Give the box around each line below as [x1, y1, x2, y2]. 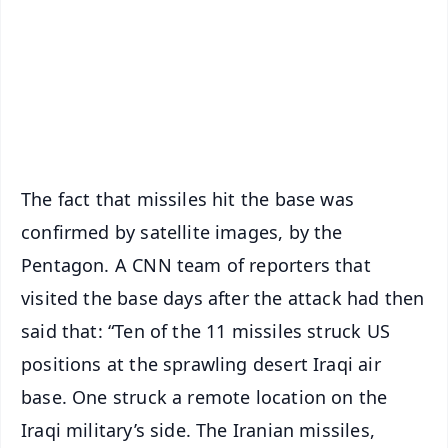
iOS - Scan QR [228, 114, 320, 134]
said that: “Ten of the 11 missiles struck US [21, 318, 390, 343]
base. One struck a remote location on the [21, 384, 388, 409]
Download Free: [121, 38, 229, 58]
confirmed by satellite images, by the [21, 219, 343, 244]
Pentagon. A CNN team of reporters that [21, 252, 371, 277]
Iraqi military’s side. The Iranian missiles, [21, 417, 375, 442]
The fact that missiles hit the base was [21, 186, 355, 211]
